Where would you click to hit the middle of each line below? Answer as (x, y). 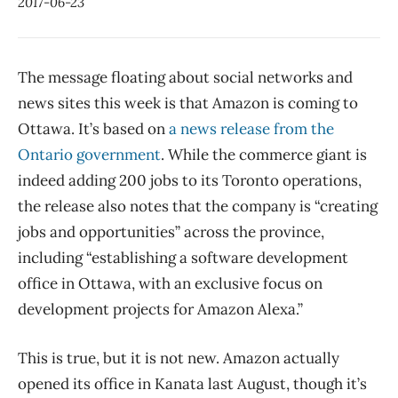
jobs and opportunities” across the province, (171, 232)
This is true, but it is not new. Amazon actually (179, 358)
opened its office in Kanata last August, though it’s (192, 384)
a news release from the (251, 129)
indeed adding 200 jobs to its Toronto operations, (190, 181)
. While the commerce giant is (264, 155)
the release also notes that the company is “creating (198, 207)
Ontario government (89, 155)
